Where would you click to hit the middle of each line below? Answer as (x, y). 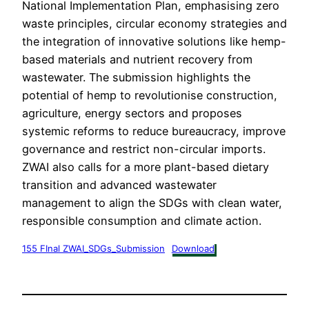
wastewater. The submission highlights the (136, 78)
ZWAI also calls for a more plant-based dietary (146, 167)
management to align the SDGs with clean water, (152, 203)
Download (193, 248)
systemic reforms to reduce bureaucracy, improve (154, 131)
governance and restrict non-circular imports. (144, 149)
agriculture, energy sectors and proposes (132, 113)
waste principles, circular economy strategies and (154, 24)
